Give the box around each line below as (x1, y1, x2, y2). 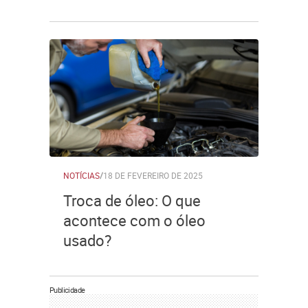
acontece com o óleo (63, 210, 206, 230)
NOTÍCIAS (63, 170, 100, 181)
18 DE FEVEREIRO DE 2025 (103, 170, 203, 181)
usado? (63, 230, 111, 250)
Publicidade (49, 285, 85, 295)
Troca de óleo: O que (63, 190, 201, 210)
